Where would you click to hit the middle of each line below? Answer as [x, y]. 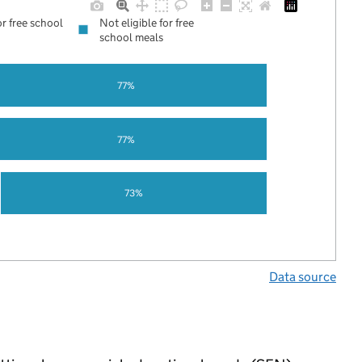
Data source [302, 277]
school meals [132, 38]
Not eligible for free [147, 23]
